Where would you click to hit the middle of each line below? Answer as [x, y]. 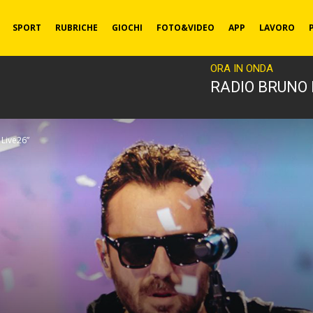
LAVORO [277, 28]
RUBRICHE [76, 28]
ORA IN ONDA [242, 68]
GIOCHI [127, 28]
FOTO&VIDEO [185, 28]
